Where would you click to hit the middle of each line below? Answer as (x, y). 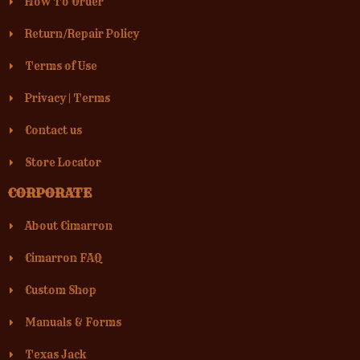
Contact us (54, 130)
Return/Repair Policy (82, 34)
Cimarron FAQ (64, 258)
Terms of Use (61, 66)
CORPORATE (50, 193)
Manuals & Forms (74, 322)
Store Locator (63, 162)
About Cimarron (69, 226)
